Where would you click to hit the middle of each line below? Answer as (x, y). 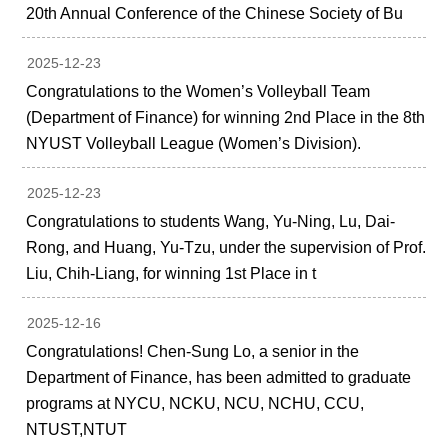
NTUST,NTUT (77, 430)
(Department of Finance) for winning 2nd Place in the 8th (226, 118)
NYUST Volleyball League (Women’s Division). (194, 144)
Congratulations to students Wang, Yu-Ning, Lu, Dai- (211, 222)
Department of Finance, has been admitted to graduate (219, 378)
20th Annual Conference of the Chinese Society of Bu (215, 14)
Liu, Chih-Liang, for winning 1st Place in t (171, 274)
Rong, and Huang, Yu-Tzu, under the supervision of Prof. (226, 248)
